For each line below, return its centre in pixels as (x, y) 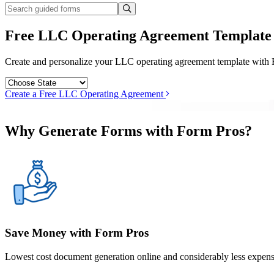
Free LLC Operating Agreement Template (138, 35)
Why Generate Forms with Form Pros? (128, 131)
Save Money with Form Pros (77, 233)
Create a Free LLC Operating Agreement (85, 94)
